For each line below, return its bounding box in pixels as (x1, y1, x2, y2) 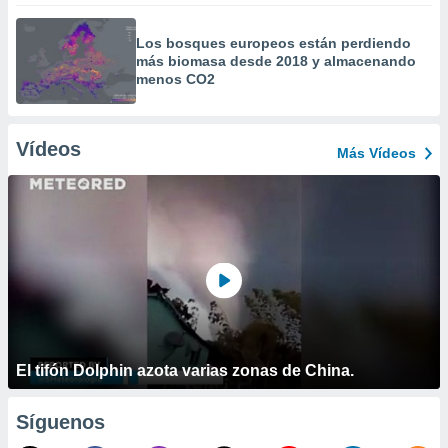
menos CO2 (136, 71, 215, 87)
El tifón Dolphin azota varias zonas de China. (16, 362, 354, 379)
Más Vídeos (337, 145, 416, 161)
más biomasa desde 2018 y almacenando (136, 53, 416, 69)
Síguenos (16, 411, 105, 433)
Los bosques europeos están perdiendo (136, 35, 411, 51)
